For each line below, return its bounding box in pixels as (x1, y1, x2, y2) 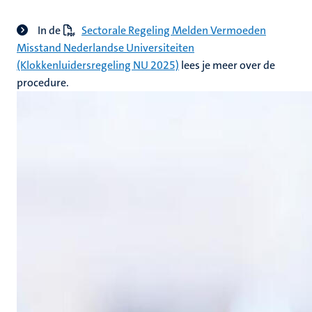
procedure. (17, 75, 69, 90)
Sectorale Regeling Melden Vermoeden (81, 23, 266, 38)
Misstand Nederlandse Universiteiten (17, 40, 194, 55)
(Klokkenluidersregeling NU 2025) (17, 58, 179, 72)
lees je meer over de (179, 58, 275, 72)
